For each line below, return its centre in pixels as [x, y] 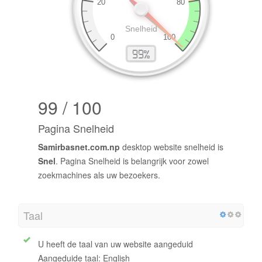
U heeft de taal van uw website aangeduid [116, 244]
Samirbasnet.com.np [79, 147]
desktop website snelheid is [172, 147]
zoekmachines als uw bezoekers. [99, 175]
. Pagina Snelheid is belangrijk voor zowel [132, 161]
